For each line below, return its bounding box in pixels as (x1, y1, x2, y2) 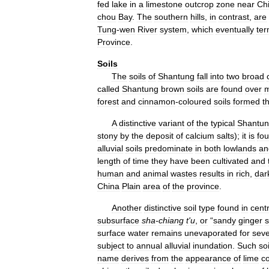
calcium (186, 131, 214, 141)
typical (211, 118, 235, 128)
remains (151, 228, 182, 238)
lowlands (223, 144, 256, 153)
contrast (219, 12, 249, 22)
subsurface (97, 216, 139, 225)
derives (121, 253, 149, 263)
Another (112, 203, 142, 213)
